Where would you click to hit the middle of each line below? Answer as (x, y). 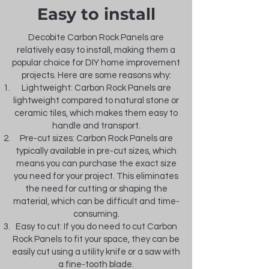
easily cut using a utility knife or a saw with (96, 252)
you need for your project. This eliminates (96, 176)
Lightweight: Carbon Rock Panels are (96, 88)
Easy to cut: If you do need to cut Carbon (96, 227)
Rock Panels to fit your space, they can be (96, 239)
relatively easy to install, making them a (96, 50)
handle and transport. (96, 126)
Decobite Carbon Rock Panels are (96, 38)
